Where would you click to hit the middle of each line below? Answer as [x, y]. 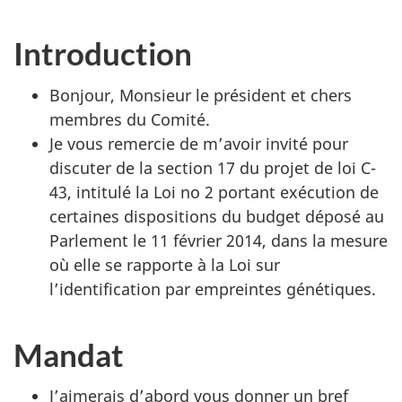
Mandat [69, 354]
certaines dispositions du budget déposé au [217, 216]
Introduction [103, 53]
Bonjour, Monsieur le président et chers [201, 95]
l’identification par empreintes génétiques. [213, 288]
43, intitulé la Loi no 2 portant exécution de [214, 192]
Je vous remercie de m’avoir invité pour [199, 143]
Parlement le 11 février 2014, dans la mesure [218, 240]
